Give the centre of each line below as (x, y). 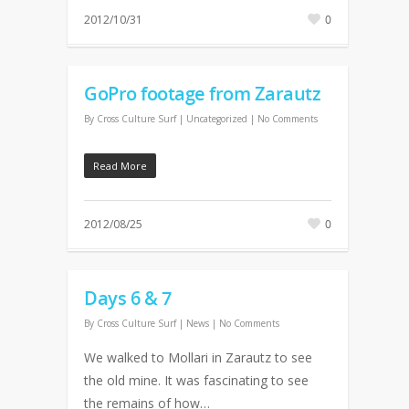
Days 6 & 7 (127, 298)
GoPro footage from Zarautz (202, 94)
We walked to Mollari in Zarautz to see (198, 357)
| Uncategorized (213, 119)
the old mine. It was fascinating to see (196, 380)
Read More (120, 166)
